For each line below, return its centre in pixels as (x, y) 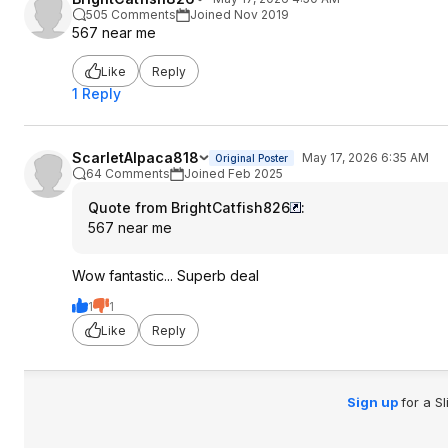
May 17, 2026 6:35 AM (365, 157)
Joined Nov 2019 (239, 14)
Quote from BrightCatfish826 (189, 207)
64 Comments (128, 173)
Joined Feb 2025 (233, 173)
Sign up (373, 402)
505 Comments (131, 14)
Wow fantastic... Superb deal (165, 275)
